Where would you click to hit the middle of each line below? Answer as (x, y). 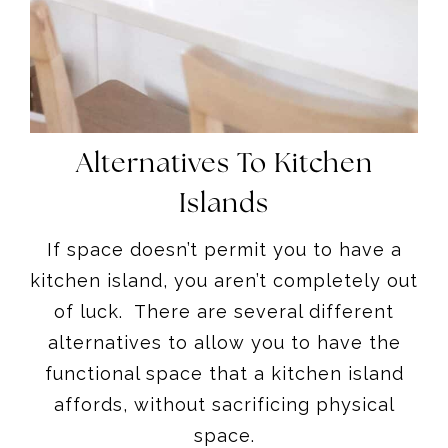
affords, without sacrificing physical (224, 404)
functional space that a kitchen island (224, 373)
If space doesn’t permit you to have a (224, 249)
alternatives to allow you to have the (224, 342)
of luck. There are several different (224, 311)
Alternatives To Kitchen (224, 163)
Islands (224, 203)
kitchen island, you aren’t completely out (224, 280)
